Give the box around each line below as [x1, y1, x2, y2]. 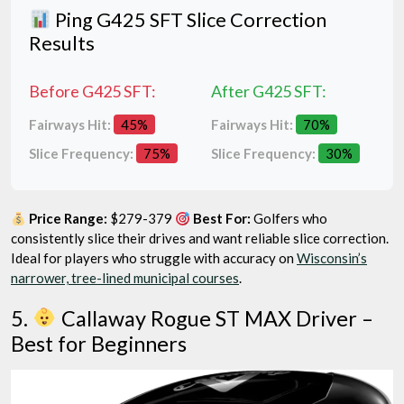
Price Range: [26, 210, 108, 226]
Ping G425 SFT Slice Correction [50, 8, 326, 32]
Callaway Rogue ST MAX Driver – [56, 306, 373, 331]
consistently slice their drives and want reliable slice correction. [11, 230, 389, 246]
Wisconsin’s [297, 250, 367, 266]
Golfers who [251, 210, 328, 226]
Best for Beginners [11, 331, 187, 356]
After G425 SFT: [211, 81, 326, 101]
